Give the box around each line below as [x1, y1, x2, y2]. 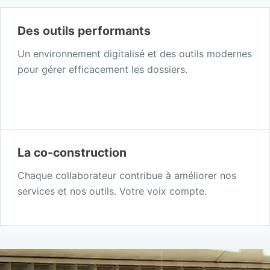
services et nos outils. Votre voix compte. [17, 184, 207, 197]
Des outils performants [17, 23, 151, 38]
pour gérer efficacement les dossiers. [17, 63, 187, 75]
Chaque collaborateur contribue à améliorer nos [17, 169, 236, 181]
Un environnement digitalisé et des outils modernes [17, 47, 252, 60]
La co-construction [17, 145, 127, 160]
